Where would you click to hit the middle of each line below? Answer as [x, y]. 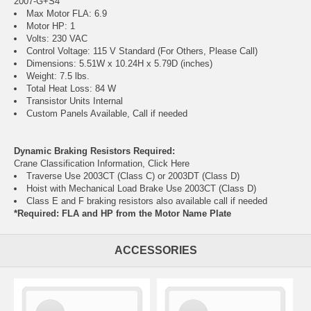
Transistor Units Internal [75, 101]
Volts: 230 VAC [57, 38]
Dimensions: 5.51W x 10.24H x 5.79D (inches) [119, 63]
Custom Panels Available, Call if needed [107, 113]
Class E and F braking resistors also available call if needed [147, 201]
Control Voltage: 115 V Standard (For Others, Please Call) [142, 51]
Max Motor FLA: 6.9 [67, 13]
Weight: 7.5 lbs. [58, 76]
